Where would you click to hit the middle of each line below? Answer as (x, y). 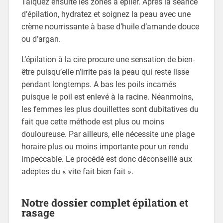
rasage (38, 212)
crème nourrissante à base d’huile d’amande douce (110, 26)
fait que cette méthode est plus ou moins (93, 121)
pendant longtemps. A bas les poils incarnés (99, 84)
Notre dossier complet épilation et (105, 202)
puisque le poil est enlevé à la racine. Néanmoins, (107, 97)
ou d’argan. (41, 39)
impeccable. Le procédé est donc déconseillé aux (107, 159)
